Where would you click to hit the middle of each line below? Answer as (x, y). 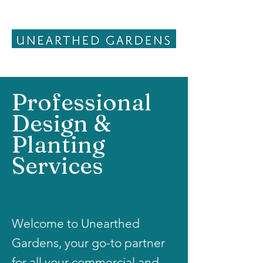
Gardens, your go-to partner (88, 243)
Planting (58, 144)
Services (58, 165)
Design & (61, 123)
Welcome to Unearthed (76, 223)
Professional (82, 102)
